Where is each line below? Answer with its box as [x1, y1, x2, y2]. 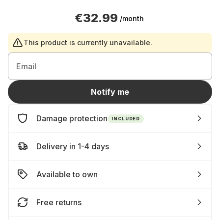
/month [119, 14, 144, 23]
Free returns [36, 197, 82, 207]
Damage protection [36, 113, 108, 123]
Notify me [91, 87, 129, 97]
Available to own [36, 169, 98, 179]
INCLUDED [111, 115, 140, 121]
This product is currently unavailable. [24, 38, 152, 47]
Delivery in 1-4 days [36, 141, 109, 151]
